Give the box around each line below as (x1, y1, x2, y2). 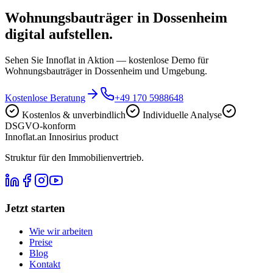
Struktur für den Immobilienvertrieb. (5, 152, 144, 163)
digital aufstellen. (5, 26, 113, 42)
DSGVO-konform (5, 120, 76, 131)
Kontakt (29, 259, 60, 270)
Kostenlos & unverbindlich (22, 109, 126, 120)
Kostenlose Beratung (5, 92, 85, 103)
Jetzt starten (5, 201, 65, 214)
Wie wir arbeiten (29, 226, 93, 237)
